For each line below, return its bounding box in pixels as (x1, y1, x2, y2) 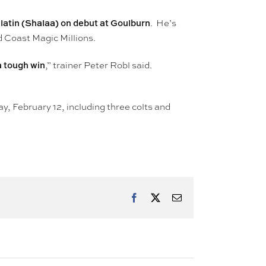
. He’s (150, 17, 176, 30)
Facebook (138, 192, 175, 202)
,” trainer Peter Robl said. (45, 59, 154, 72)
